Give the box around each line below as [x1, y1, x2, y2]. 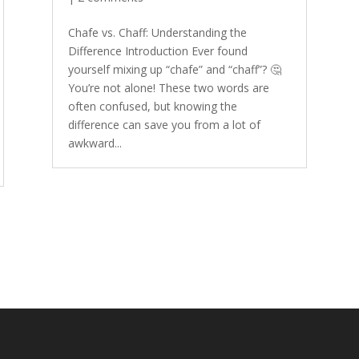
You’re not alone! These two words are [67, 80, 269, 95]
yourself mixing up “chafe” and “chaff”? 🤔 [67, 62, 281, 77]
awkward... [67, 135, 122, 151]
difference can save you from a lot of [67, 117, 260, 132]
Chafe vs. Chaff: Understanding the [67, 25, 247, 40]
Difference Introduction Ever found [67, 43, 248, 58]
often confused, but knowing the [67, 99, 237, 114]
